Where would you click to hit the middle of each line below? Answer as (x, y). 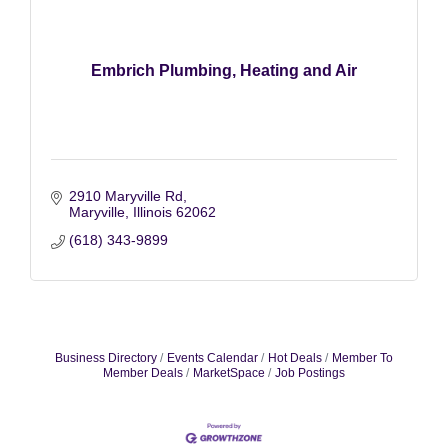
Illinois (152, 211)
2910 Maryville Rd (125, 195)
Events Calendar (212, 357)
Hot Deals (295, 357)
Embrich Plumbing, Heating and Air (224, 70)
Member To (362, 357)
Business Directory (106, 357)
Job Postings (310, 372)
